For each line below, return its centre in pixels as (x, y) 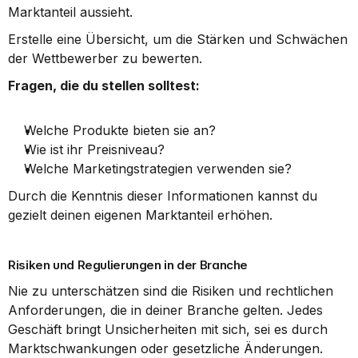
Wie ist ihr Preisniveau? (94, 149)
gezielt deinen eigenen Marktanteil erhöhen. (140, 215)
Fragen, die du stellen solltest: (104, 86)
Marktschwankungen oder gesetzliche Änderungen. (165, 348)
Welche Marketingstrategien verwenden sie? (158, 169)
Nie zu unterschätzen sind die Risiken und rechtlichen (171, 291)
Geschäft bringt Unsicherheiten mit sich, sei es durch (168, 329)
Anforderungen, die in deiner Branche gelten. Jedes (165, 310)
